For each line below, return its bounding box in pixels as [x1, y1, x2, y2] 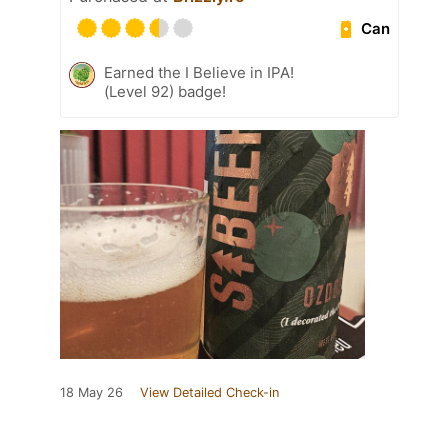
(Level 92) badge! [104, 82, 226, 102]
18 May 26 [60, 385, 123, 401]
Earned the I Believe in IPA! [104, 63, 294, 83]
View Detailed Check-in [140, 385, 279, 401]
